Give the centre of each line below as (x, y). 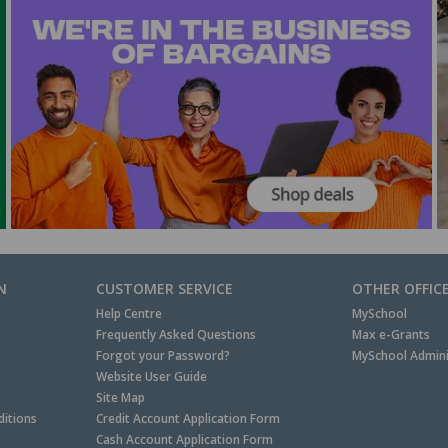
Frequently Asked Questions (176, 334)
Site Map (121, 397)
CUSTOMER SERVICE (165, 288)
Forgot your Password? (163, 355)
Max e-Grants (390, 334)
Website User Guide (152, 376)
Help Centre (129, 313)
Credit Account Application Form (188, 418)
